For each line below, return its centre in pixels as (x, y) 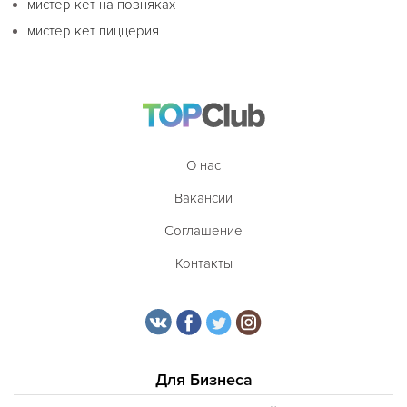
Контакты (203, 263)
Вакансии (203, 198)
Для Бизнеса (203, 379)
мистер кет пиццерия (93, 31)
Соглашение (203, 230)
